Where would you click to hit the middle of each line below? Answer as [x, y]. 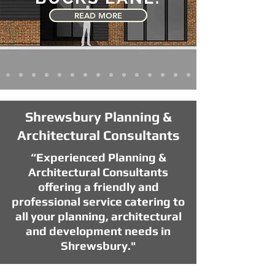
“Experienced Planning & [98, 157]
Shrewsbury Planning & [98, 117]
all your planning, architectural [98, 216]
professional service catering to [98, 201]
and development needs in [98, 231]
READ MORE [98, 15]
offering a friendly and [98, 187]
